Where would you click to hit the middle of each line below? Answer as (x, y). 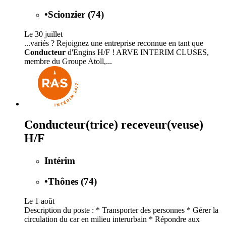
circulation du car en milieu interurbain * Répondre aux (112, 219)
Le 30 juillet (43, 34)
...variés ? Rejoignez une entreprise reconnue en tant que (114, 43)
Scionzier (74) (76, 14)
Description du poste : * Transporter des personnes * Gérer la (121, 210)
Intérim (60, 161)
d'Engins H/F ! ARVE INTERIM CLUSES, (137, 52)
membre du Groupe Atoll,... (68, 61)
